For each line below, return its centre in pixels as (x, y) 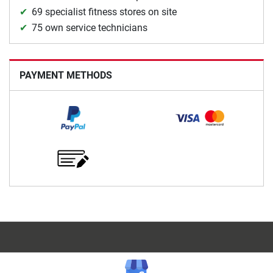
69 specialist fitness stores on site (104, 12)
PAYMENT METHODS (66, 75)
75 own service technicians (90, 27)
